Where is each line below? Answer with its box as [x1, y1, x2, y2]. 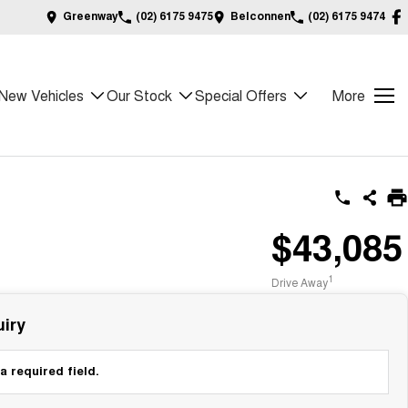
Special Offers [195, 85, 287, 106]
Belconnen [230, 7, 291, 24]
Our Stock [107, 85, 172, 106]
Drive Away [271, 273, 328, 290]
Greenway [63, 7, 118, 24]
